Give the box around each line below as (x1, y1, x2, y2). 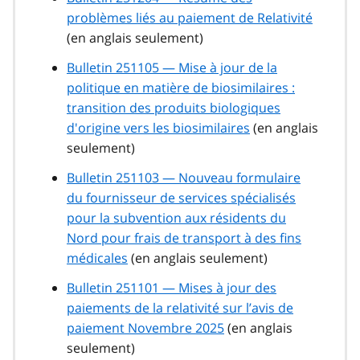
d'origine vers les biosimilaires (67, 119, 250, 137)
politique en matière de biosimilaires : (67, 79, 295, 97)
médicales (67, 249, 128, 268)
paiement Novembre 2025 (67, 319, 224, 337)
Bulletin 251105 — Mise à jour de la (67, 59, 277, 77)
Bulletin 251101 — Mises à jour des (67, 279, 276, 297)
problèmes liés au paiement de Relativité (67, 9, 313, 27)
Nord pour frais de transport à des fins (67, 229, 301, 247)
